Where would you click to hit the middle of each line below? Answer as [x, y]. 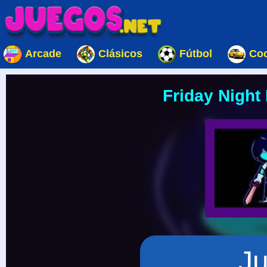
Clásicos [120, 54]
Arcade [43, 54]
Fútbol [196, 54]
